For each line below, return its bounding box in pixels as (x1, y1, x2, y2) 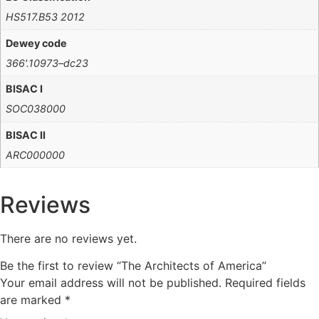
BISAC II (6, 128, 46, 141)
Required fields (225, 276, 305, 291)
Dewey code (6, 36, 68, 49)
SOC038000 (6, 103, 66, 115)
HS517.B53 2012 (6, 11, 85, 23)
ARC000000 (6, 148, 66, 161)
